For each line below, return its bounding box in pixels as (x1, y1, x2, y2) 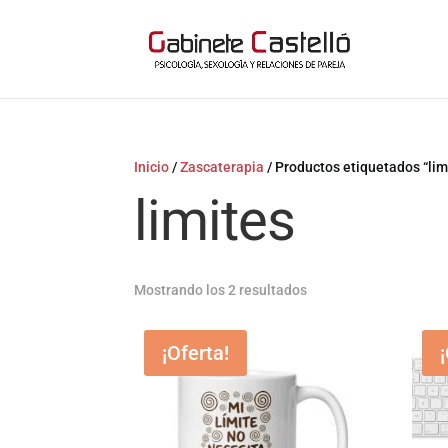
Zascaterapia (180, 159, 265, 175)
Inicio (134, 159, 170, 175)
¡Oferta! (162, 341, 230, 365)
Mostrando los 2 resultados (134, 282, 308, 298)
